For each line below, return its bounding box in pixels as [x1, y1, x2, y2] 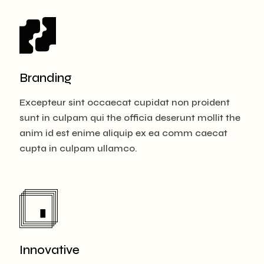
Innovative [19, 242, 80, 258]
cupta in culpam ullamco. [19, 142, 137, 154]
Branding [19, 70, 72, 85]
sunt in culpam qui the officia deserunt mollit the [19, 111, 240, 123]
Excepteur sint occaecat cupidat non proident [19, 96, 230, 108]
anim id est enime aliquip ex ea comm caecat [19, 127, 227, 138]
